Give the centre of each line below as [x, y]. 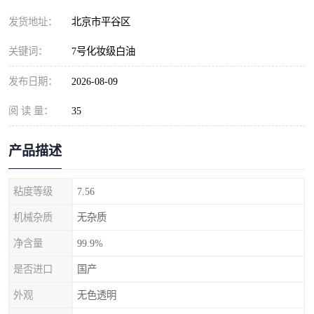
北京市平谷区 [104, 22]
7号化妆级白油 [103, 51]
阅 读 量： [31, 111]
